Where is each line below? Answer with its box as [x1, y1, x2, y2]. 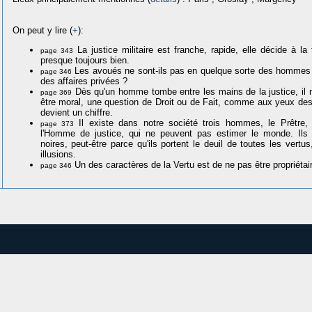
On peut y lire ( [12, 24, 72, 36]
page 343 [40, 46, 73, 54]
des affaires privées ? [40, 75, 127, 86]
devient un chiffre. [40, 107, 113, 118]
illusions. [40, 148, 76, 159]
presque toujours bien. [40, 54, 130, 65]
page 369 [40, 88, 72, 96]
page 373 [40, 119, 74, 127]
